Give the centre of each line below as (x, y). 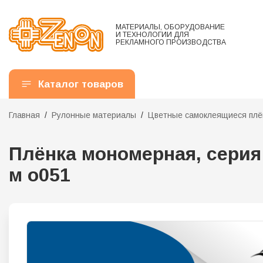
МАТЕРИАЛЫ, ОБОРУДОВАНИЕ (170, 27)
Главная (24, 115)
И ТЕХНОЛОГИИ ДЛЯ (152, 34)
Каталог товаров (81, 84)
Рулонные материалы (94, 115)
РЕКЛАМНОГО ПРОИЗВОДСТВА (171, 42)
